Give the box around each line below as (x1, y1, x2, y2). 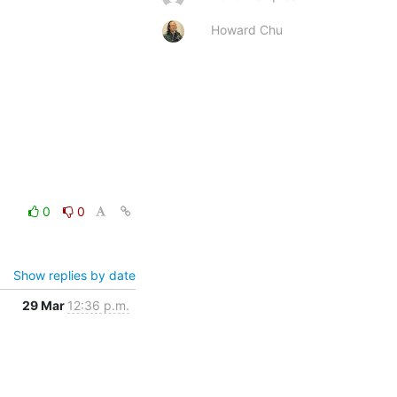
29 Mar (22, 297, 67, 313)
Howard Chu (211, 21, 283, 37)
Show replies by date (13, 267, 136, 283)
